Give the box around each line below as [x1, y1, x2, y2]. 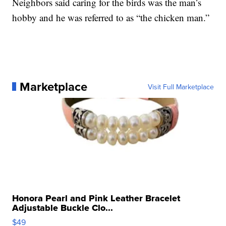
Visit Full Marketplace [147, 81, 214, 92]
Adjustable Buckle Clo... [12, 201, 114, 214]
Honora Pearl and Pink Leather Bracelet [12, 191, 181, 205]
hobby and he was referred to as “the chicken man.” [12, 11, 210, 24]
